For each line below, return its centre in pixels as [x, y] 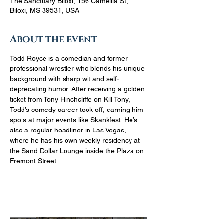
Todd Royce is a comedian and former [70, 58]
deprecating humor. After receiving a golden [78, 89]
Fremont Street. [34, 161]
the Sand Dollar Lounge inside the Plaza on [78, 151]
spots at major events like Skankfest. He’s [75, 120]
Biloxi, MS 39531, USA [44, 10]
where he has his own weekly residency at [76, 140]
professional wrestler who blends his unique [78, 68]
